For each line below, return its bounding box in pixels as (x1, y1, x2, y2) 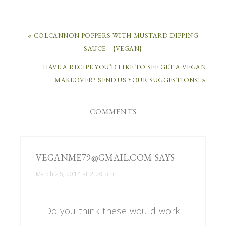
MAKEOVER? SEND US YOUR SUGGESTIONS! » (54, 75, 206, 84)
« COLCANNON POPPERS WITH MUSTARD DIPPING (28, 31, 198, 40)
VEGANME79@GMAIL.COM (36, 151, 152, 163)
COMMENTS (89, 106, 137, 116)
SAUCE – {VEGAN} (84, 44, 142, 53)
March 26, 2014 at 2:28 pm (36, 169, 114, 178)
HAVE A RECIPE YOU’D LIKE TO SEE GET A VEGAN (42, 62, 206, 71)
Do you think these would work (45, 204, 180, 217)
